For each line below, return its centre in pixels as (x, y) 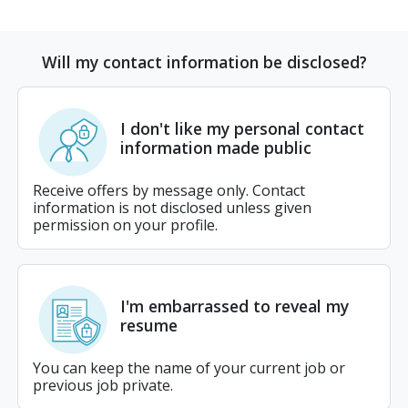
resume (149, 325)
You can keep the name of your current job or (189, 367)
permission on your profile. (125, 224)
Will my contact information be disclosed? (204, 61)
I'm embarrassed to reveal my (235, 306)
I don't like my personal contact (242, 128)
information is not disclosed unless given (172, 207)
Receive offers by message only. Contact (169, 190)
